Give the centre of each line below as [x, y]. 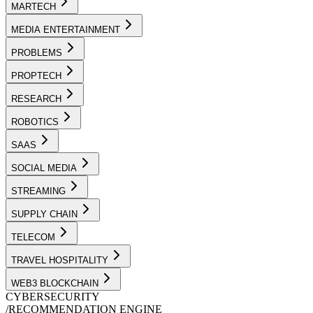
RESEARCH [36, 99]
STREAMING [38, 191]
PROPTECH [36, 75]
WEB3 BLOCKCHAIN [55, 283]
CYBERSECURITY [53, 296]
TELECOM [33, 237]
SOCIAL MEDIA [44, 168]
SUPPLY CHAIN [44, 214]
